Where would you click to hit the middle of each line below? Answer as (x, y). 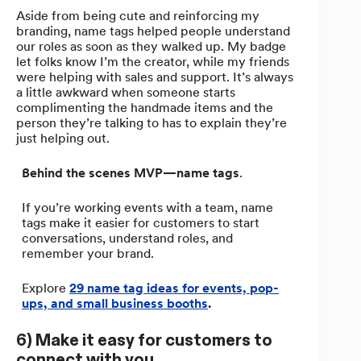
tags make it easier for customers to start (141, 222)
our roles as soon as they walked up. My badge (151, 46)
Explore (46, 288)
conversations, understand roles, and (128, 238)
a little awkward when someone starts (126, 92)
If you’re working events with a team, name (148, 207)
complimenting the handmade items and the (145, 107)
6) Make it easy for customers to (144, 340)
